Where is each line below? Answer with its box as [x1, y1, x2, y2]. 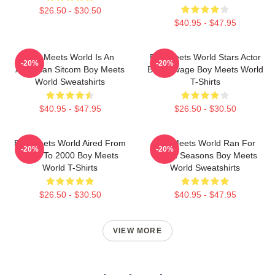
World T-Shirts [42, 163, 98, 172]
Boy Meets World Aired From [14, 138, 126, 148]
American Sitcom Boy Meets [15, 64, 125, 74]
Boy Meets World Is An [26, 52, 114, 62]
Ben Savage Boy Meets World [147, 64, 263, 74]
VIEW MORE [113, 227, 162, 235]
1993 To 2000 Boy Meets [21, 150, 118, 160]
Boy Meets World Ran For [155, 138, 255, 148]
